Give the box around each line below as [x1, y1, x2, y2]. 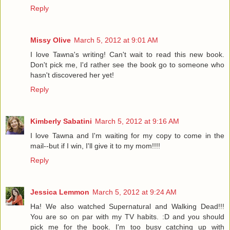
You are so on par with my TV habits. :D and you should [30, 212, 224, 221]
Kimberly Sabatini [30, 117, 92, 125]
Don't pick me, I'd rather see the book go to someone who [30, 60, 224, 69]
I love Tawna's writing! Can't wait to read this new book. [30, 50, 224, 59]
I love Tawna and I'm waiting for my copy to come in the [30, 131, 224, 140]
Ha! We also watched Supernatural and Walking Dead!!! [30, 202, 224, 210]
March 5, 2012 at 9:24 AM [92, 187, 177, 196]
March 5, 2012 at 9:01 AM [74, 35, 158, 44]
